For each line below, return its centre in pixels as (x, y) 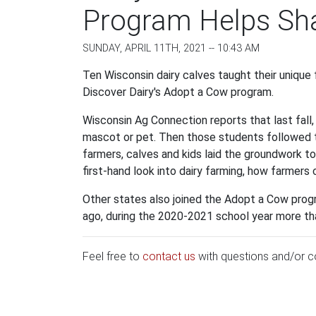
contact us (169, 256)
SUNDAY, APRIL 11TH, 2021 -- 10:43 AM (171, 48)
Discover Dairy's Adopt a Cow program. (178, 92)
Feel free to (113, 256)
